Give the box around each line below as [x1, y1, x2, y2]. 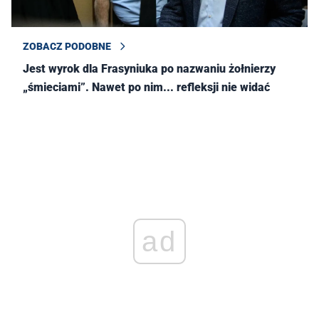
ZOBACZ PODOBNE [23, 41, 111, 53]
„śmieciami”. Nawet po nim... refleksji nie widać [23, 80, 270, 95]
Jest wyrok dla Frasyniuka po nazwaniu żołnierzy [23, 62, 276, 76]
